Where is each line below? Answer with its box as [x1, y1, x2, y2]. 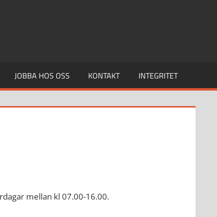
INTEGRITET [138, 69, 178, 81]
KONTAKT [88, 69, 120, 81]
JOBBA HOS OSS [14, 69, 70, 81]
